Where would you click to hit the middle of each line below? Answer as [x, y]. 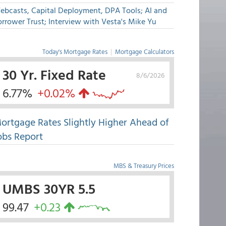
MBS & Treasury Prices [144, 165]
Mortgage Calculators [144, 51]
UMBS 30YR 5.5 [49, 188]
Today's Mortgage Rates [75, 51]
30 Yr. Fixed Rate [54, 74]
